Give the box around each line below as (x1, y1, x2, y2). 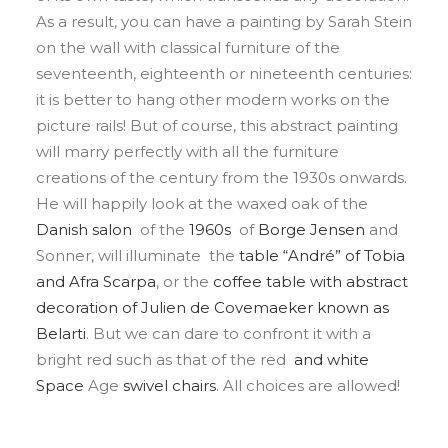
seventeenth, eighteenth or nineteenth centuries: (36, 64, 412, 83)
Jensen (306, 220, 365, 239)
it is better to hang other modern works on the (36, 90, 390, 109)
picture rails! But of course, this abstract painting (36, 116, 398, 135)
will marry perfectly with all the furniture (36, 142, 339, 161)
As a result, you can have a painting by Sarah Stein (36, 12, 412, 31)
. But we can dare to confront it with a (86, 324, 371, 343)
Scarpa (99, 272, 156, 291)
